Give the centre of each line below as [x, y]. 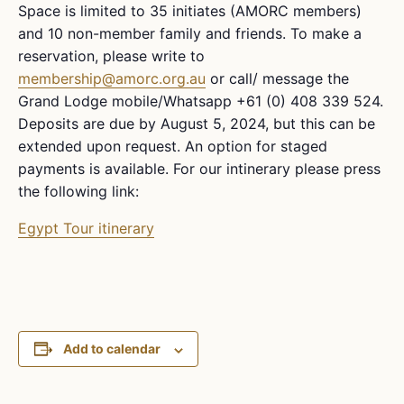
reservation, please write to [111, 56]
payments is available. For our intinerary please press [199, 169]
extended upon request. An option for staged [173, 147]
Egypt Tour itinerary [86, 229]
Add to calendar [111, 349]
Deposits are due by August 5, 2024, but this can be [197, 124]
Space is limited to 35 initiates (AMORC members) [190, 11]
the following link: [78, 192]
